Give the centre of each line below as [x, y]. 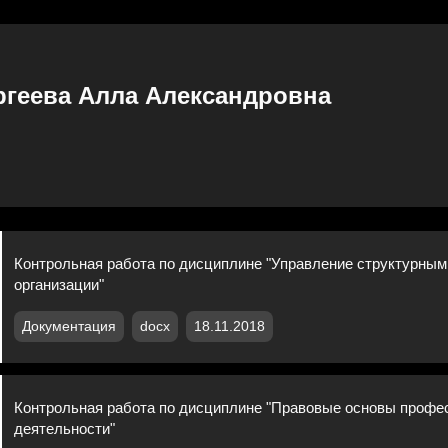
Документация [69, 326]
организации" [59, 284]
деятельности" [65, 428]
